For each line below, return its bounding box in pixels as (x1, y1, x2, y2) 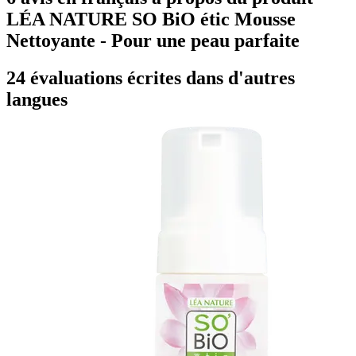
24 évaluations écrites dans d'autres (6, 67, 295, 88)
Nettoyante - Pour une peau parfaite (6, 29, 300, 51)
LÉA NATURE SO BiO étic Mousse (6, 8, 296, 29)
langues (6, 88, 68, 110)
